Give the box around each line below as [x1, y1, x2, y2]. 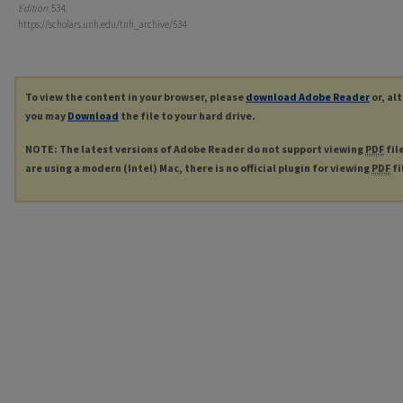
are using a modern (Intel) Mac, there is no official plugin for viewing [25, 160, 372, 175]
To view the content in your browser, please [25, 89, 246, 103]
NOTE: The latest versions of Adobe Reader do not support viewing [25, 141, 365, 156]
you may [25, 108, 67, 122]
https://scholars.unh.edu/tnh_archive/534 [18, 17, 186, 31]
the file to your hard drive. [119, 108, 255, 122]
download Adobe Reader [246, 89, 370, 103]
